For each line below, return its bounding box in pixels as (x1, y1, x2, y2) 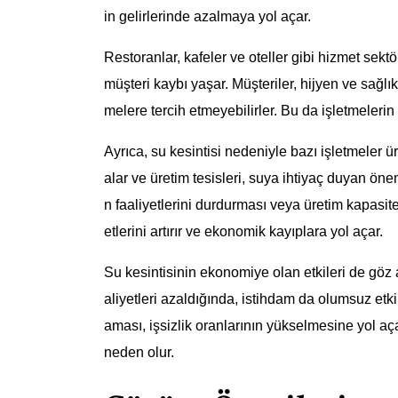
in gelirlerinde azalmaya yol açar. (104, 9, 311, 25)
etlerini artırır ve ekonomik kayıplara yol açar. (104, 224, 383, 240)
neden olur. (104, 345, 174, 361)
